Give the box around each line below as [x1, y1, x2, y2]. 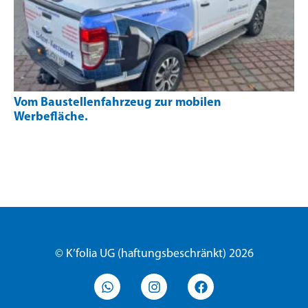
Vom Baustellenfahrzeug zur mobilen [14, 96, 221, 110]
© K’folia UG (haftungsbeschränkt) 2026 [54, 248, 254, 261]
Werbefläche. [14, 111, 88, 124]
